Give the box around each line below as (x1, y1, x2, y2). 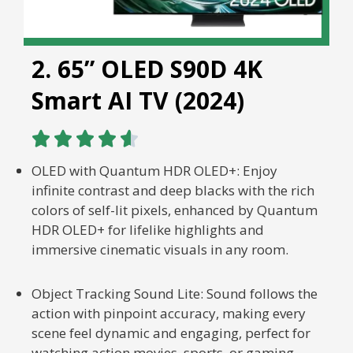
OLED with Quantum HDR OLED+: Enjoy (32, 162, 277, 180)
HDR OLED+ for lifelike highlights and (32, 221, 264, 240)
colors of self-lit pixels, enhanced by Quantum (32, 201, 318, 220)
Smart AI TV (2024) (32, 84, 244, 117)
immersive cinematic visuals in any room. (32, 240, 288, 259)
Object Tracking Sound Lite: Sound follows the (32, 284, 318, 303)
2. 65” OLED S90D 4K (32, 53, 262, 86)
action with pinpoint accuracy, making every (32, 304, 306, 323)
